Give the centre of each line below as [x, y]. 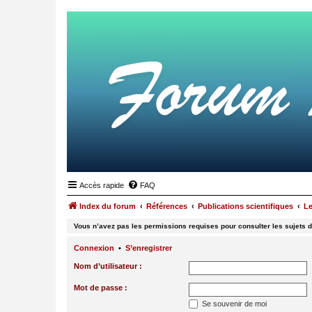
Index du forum [108, 206]
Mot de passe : [101, 287]
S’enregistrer [149, 248]
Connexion [94, 248]
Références [167, 206]
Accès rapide [102, 185]
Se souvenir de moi [233, 303]
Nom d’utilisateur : [108, 266]
